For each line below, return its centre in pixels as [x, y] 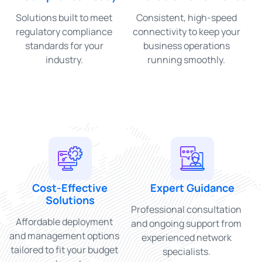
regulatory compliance [64, 31]
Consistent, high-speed [186, 17]
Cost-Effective [70, 187]
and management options [64, 235]
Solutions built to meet [64, 17]
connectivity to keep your [186, 31]
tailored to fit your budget [64, 249]
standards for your [64, 45]
